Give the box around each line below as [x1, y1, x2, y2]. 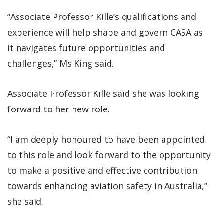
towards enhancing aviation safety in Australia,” [7, 180, 207, 192]
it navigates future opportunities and [7, 41, 165, 54]
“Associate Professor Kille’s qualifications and [7, 10, 196, 22]
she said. [7, 195, 43, 207]
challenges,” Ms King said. [7, 57, 114, 69]
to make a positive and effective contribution [7, 164, 197, 176]
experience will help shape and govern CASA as [7, 26, 203, 38]
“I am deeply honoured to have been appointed [7, 133, 205, 145]
